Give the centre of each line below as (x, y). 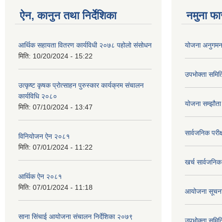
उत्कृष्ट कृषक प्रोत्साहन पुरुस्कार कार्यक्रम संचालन (81, 85)
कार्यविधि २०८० (38, 96)
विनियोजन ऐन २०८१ (44, 136)
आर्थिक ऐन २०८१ (40, 176)
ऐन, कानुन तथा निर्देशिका (68, 16)
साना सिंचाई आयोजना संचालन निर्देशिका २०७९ (76, 217)
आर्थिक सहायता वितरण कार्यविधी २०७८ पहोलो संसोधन (85, 45)
